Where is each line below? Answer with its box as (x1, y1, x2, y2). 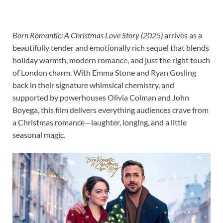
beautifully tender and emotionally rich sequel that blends (12, 42, 209, 52)
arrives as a (163, 30, 202, 40)
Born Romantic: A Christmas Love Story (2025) (12, 30, 163, 40)
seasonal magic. (12, 129, 65, 139)
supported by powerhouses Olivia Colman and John (12, 92, 189, 102)
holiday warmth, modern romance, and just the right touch (12, 55, 210, 65)
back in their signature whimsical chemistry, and (12, 80, 174, 90)
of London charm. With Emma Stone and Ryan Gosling (12, 67, 196, 77)
